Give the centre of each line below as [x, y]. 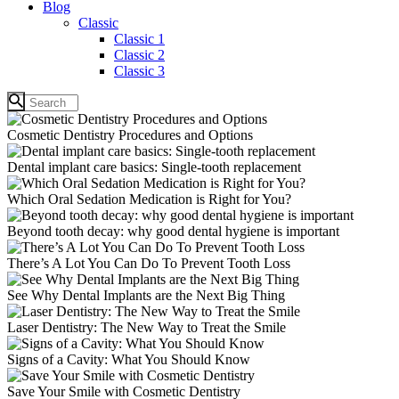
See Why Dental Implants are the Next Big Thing [146, 295]
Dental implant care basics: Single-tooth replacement [154, 167]
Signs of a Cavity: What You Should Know [129, 359]
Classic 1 [139, 38]
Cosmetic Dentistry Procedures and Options [130, 134]
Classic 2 [139, 54]
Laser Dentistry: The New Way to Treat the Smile [147, 327]
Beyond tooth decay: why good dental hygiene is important [173, 231]
